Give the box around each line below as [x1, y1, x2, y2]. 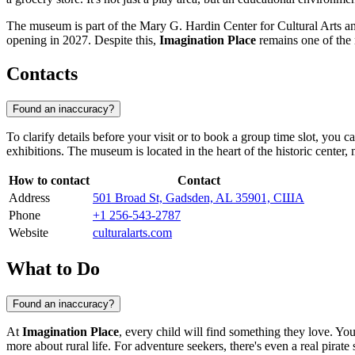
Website [9, 226, 48, 240]
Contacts [6, 63, 78, 85]
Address [9, 191, 50, 205]
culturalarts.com [93, 226, 172, 240]
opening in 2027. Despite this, [6, 33, 159, 48]
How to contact [9, 174, 90, 188]
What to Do [6, 258, 100, 279]
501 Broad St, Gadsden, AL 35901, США [93, 191, 304, 205]
